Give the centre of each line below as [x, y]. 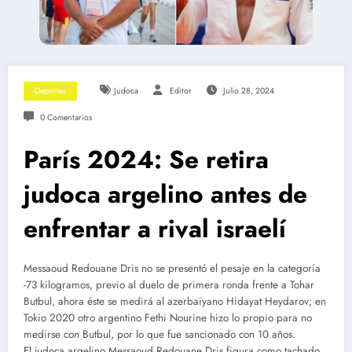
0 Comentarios [66, 118]
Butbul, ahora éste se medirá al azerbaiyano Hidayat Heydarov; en [175, 302]
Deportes [50, 91]
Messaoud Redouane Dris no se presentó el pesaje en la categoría [172, 269]
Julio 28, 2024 [248, 91]
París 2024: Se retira [146, 160]
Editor [180, 91]
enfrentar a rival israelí [155, 229]
